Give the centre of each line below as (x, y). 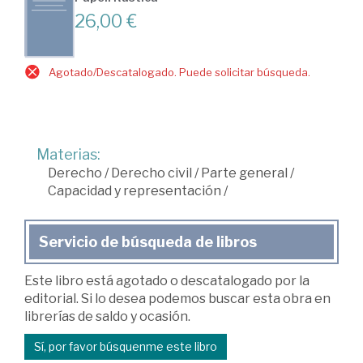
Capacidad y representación (135, 190)
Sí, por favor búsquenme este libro (126, 346)
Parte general (246, 173)
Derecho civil (152, 173)
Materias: (68, 154)
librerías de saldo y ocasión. (107, 316)
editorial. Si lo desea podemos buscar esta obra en (177, 298)
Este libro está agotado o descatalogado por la (167, 280)
